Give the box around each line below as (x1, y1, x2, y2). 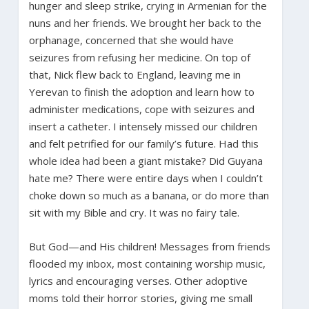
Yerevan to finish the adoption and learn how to (28, 84, 255, 99)
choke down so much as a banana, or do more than (28, 188, 269, 202)
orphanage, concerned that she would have (28, 32, 234, 47)
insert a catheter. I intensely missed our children (28, 119, 257, 133)
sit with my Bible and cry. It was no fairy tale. (28, 205, 239, 219)
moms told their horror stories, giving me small (28, 290, 252, 305)
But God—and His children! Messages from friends (28, 239, 270, 253)
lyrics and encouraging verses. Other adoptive (28, 273, 248, 288)
